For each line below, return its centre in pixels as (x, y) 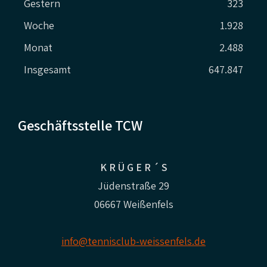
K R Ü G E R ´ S (133, 167)
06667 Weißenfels (133, 204)
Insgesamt (47, 69)
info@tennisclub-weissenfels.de (133, 241)
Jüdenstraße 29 (133, 186)
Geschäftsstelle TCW (80, 125)
